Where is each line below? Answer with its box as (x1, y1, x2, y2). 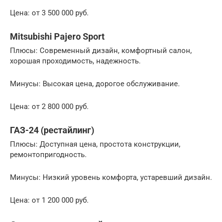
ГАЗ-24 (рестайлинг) (10, 125, 94, 136)
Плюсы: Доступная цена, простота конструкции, (10, 140, 180, 149)
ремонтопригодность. (10, 150, 87, 160)
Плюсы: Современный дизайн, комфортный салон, (10, 46, 192, 55)
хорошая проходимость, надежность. (10, 56, 141, 66)
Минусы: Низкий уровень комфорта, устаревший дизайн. (10, 173, 212, 182)
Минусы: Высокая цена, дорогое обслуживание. (10, 79, 180, 89)
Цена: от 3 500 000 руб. (10, 8, 89, 18)
